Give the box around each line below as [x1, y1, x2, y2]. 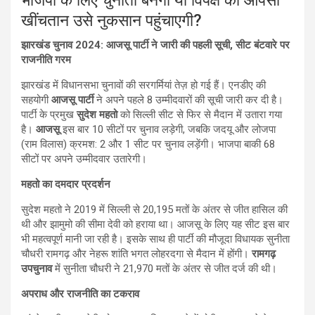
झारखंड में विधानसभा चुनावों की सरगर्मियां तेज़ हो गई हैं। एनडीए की [21, 78, 266, 91]
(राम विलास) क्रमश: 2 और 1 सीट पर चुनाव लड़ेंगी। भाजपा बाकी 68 [21, 137, 275, 150]
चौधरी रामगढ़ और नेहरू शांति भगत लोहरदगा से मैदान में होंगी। [21, 247, 252, 260]
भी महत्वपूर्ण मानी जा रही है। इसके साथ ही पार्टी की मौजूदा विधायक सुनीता [21, 232, 290, 245]
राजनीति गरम [21, 53, 71, 66]
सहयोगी [21, 93, 51, 106]
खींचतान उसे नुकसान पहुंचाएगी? [21, 11, 202, 30]
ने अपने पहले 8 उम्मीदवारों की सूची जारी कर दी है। [94, 93, 283, 106]
